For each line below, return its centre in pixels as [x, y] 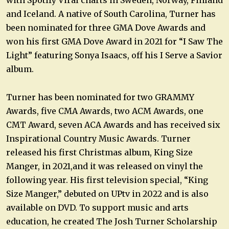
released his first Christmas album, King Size [99, 153]
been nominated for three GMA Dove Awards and [106, 27]
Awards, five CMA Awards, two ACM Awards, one [105, 111]
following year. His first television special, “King [107, 180]
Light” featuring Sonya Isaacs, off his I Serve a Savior [114, 55]
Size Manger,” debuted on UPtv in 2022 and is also [107, 194]
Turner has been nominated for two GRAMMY [100, 97]
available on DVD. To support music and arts [97, 208]
